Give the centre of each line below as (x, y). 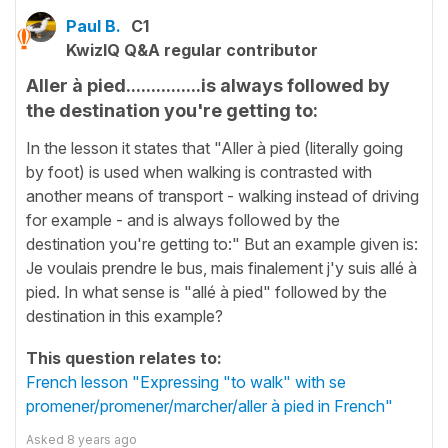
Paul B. (93, 26)
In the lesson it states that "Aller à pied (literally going (214, 147)
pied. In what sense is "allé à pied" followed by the (206, 291)
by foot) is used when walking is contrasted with (199, 171)
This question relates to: (124, 357)
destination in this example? (124, 315)
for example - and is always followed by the (183, 219)
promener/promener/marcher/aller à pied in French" (209, 405)
